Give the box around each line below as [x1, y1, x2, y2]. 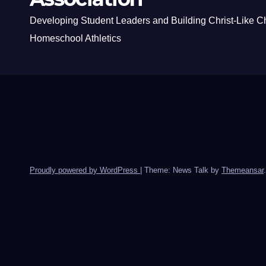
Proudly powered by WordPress [30, 166, 140, 175]
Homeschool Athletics [30, 33, 121, 44]
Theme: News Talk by [144, 166, 221, 175]
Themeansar [221, 166, 264, 175]
